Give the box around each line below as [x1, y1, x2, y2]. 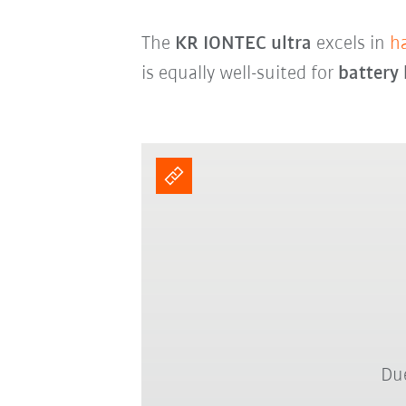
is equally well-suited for [140, 63, 338, 84]
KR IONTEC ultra [174, 33, 312, 54]
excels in [311, 33, 390, 54]
